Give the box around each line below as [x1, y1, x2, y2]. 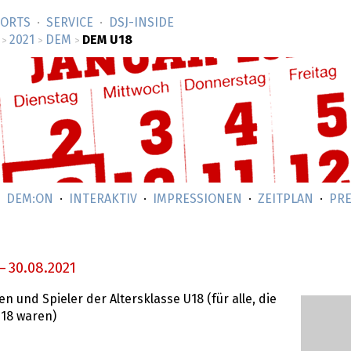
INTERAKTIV [69, 193, 137, 205]
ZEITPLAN [258, 193, 313, 205]
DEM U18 [82, 34, 132, 46]
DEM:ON [6, 193, 53, 205]
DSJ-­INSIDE [109, 16, 174, 29]
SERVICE [46, 16, 93, 29]
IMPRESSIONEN [153, 193, 242, 205]
